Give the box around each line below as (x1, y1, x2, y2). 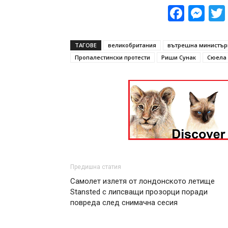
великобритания (108, 41, 156, 49)
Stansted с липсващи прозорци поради (70, 187, 208, 196)
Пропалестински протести (75, 53, 150, 61)
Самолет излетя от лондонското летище (70, 177, 215, 186)
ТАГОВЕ (75, 41, 97, 49)
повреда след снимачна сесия (70, 198, 178, 207)
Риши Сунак (161, 53, 196, 61)
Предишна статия (70, 163, 121, 170)
